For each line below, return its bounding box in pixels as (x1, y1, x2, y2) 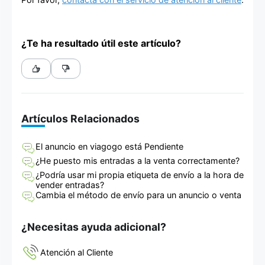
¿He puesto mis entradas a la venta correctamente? (35, 156, 240, 166)
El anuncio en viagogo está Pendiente (35, 141, 183, 152)
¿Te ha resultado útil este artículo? (21, 37, 181, 50)
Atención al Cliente (40, 247, 113, 257)
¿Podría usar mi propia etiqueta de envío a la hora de (35, 170, 244, 180)
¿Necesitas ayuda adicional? (21, 220, 166, 233)
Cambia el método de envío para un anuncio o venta (35, 190, 241, 201)
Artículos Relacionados (21, 112, 140, 125)
